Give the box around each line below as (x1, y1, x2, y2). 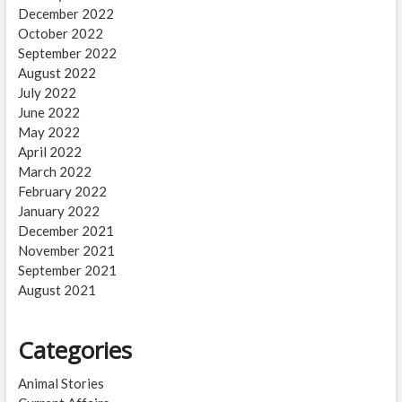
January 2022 (17, 202, 100, 219)
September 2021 (17, 261, 117, 278)
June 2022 (17, 103, 80, 120)
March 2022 (17, 162, 92, 179)
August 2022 (17, 64, 96, 81)
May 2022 (17, 123, 80, 140)
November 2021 (17, 241, 115, 258)
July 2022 (17, 83, 76, 100)
